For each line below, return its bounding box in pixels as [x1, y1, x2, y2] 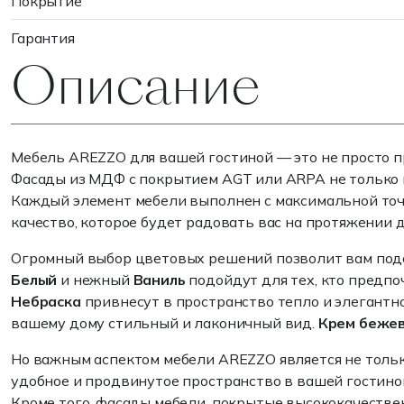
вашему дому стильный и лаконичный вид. [11, 314, 318, 332]
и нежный [57, 271, 133, 289]
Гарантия [11, 29, 75, 47]
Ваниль [133, 271, 186, 289]
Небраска [11, 292, 81, 310]
